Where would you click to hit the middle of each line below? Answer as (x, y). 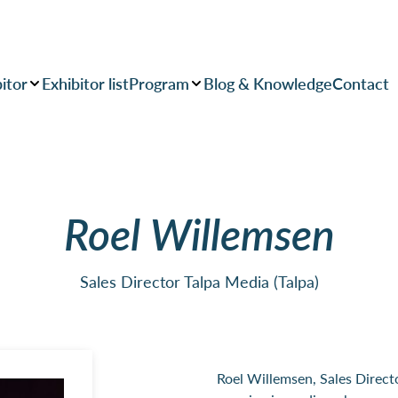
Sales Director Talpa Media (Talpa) (199, 281)
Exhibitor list (85, 83)
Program (159, 83)
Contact (361, 83)
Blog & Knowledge (268, 83)
